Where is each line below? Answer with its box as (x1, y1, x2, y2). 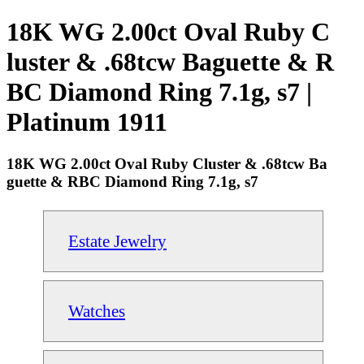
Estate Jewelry (68, 231, 167, 250)
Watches (68, 301, 125, 320)
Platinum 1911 (6, 107, 167, 137)
